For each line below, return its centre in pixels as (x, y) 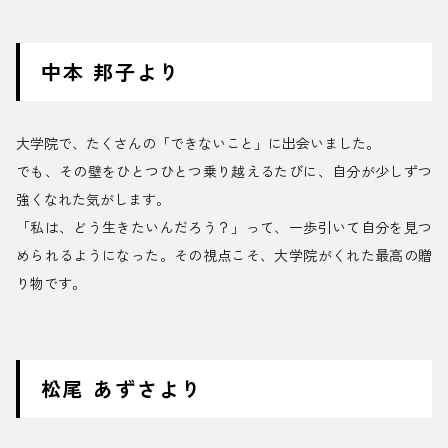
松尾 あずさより (122, 389)
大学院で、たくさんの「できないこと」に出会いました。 (198, 143)
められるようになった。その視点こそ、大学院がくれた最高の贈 (224, 255)
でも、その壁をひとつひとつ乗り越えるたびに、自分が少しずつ (224, 171)
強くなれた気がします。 (93, 199)
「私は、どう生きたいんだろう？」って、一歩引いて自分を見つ (224, 227)
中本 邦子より (111, 72)
